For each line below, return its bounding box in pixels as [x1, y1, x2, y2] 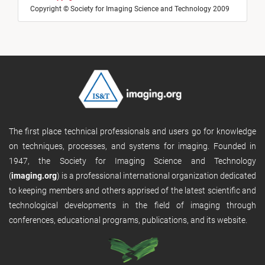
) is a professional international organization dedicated [57, 170, 256, 180]
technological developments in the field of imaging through [9, 200, 256, 210]
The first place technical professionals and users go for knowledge [9, 126, 256, 136]
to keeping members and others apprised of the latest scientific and [9, 185, 256, 195]
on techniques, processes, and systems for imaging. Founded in [9, 141, 256, 151]
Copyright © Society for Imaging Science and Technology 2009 [30, 4, 230, 13]
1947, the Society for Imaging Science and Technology [9, 156, 256, 166]
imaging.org [11, 170, 57, 180]
